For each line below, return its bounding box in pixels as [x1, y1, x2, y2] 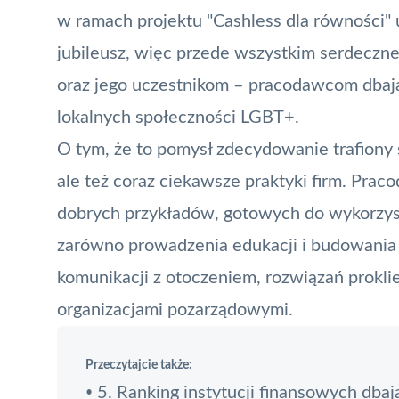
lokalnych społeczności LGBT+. [57, 108, 299, 126]
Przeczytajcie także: [85, 358, 192, 371]
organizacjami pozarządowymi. [57, 300, 293, 319]
